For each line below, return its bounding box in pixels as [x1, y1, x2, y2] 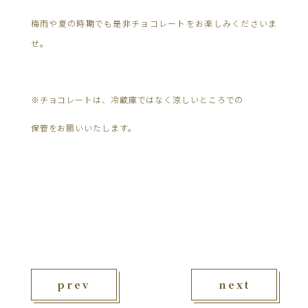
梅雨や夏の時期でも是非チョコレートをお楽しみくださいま [30, 16, 278, 29]
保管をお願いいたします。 [30, 121, 137, 133]
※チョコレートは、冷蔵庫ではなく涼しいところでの [30, 93, 244, 105]
